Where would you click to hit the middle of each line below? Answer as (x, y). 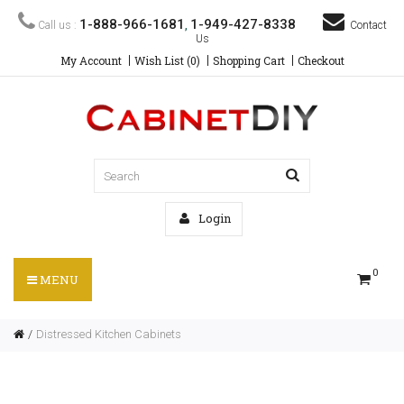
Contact (365, 25)
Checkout (321, 60)
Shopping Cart (248, 60)
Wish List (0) (167, 60)
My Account (91, 60)
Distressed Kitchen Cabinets (109, 334)
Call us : (57, 25)
